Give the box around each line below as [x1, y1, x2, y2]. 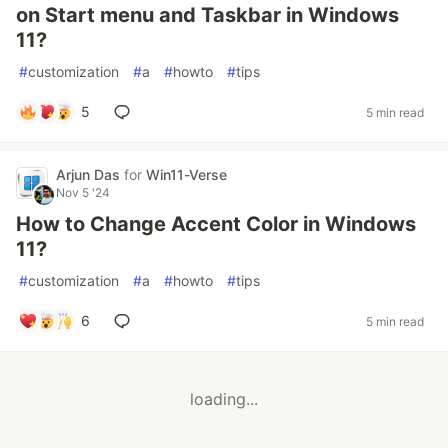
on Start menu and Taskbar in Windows [16, 3, 399, 27]
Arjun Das [56, 166, 124, 183]
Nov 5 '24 [56, 185, 110, 200]
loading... [190, 389, 258, 410]
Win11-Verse [146, 166, 227, 183]
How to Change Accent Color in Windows [16, 212, 416, 236]
